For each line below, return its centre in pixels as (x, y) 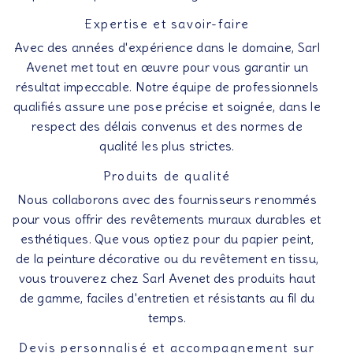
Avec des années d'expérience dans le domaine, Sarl (167, 47)
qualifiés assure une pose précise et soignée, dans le (167, 106)
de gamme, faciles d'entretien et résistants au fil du (167, 298)
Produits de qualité (167, 176)
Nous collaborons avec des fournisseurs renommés (167, 199)
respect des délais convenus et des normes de (167, 126)
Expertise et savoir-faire (167, 24)
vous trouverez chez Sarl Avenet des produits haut (167, 278)
